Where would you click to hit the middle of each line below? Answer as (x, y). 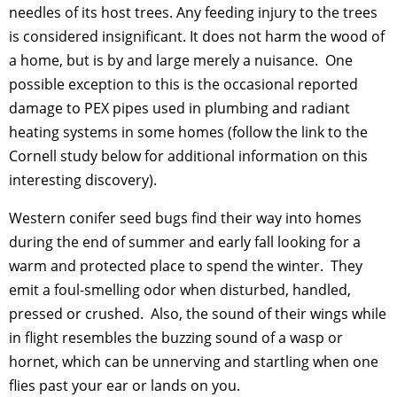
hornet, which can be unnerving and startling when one (194, 361)
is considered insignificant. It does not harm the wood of (197, 36)
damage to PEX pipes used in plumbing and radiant (179, 108)
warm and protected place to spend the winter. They (186, 265)
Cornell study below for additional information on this (188, 156)
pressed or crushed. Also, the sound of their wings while (198, 313)
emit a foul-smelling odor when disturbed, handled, (180, 289)
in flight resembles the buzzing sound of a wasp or (176, 337)
